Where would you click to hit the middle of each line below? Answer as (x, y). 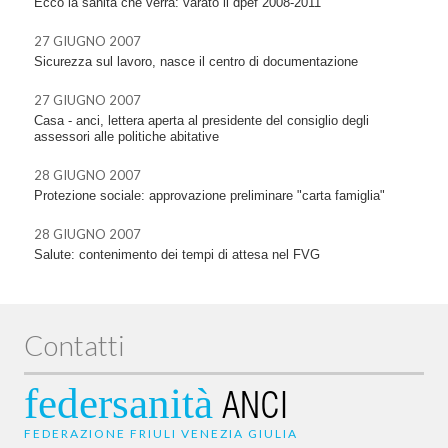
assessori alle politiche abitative (126, 136)
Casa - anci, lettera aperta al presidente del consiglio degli (201, 120)
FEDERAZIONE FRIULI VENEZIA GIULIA (161, 433)
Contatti (74, 344)
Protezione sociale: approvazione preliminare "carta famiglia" (209, 195)
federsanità (118, 403)
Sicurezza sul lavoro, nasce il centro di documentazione (196, 61)
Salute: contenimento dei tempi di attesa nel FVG (177, 254)
